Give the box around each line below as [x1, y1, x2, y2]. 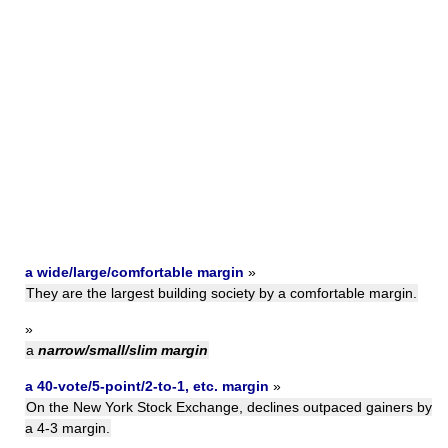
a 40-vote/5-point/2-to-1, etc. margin [25, 378, 269, 394]
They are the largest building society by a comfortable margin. [26, 285, 417, 301]
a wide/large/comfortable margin [25, 264, 244, 280]
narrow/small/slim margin [38, 342, 208, 358]
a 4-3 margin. [25, 420, 110, 436]
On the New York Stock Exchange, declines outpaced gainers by [26, 399, 432, 415]
